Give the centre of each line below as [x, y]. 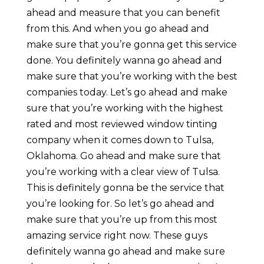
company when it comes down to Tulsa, [120, 140]
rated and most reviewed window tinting [122, 124]
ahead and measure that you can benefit [123, 13]
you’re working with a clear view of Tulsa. [123, 172]
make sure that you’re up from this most [122, 220]
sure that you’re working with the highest [125, 108]
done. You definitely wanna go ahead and [124, 61]
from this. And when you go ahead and [118, 29]
